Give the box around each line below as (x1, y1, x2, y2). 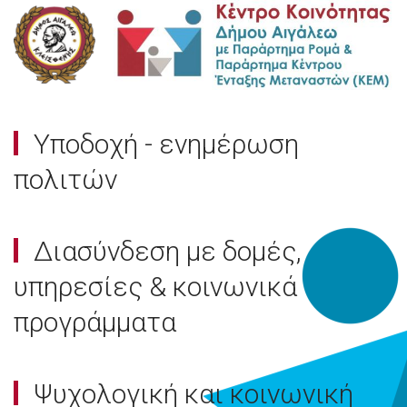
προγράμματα (14, 305, 176, 338)
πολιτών (14, 163, 117, 195)
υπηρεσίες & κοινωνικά (14, 270, 297, 303)
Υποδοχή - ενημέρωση (27, 127, 299, 160)
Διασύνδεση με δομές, (27, 234, 302, 267)
